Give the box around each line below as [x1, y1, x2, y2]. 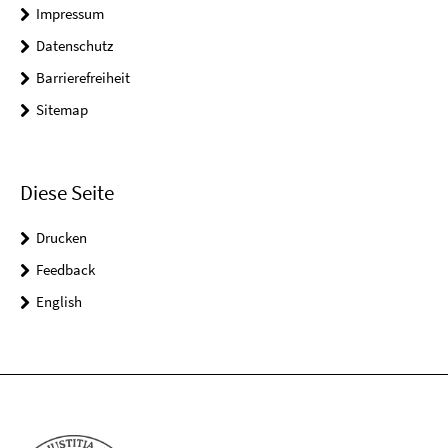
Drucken [36, 227, 87, 247]
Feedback [36, 259, 95, 279]
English [36, 291, 82, 311]
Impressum [36, 4, 104, 24]
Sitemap [36, 100, 88, 120]
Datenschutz [36, 36, 113, 56]
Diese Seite [20, 178, 114, 206]
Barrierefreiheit [36, 68, 130, 88]
